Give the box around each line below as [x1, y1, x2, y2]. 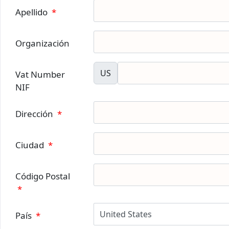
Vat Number [15, 68, 65, 80]
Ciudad [15, 139, 46, 151]
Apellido [15, 6, 50, 18]
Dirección [15, 108, 55, 120]
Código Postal [15, 170, 70, 182]
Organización [15, 37, 70, 49]
